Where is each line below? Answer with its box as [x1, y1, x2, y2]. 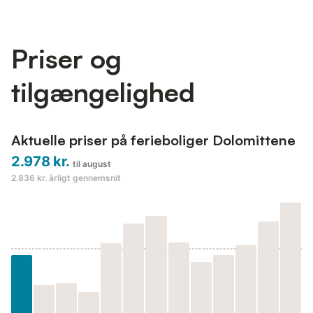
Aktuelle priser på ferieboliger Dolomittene [11, 131, 296, 150]
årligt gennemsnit [49, 173, 121, 184]
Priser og [11, 41, 122, 75]
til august [72, 159, 111, 170]
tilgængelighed [11, 75, 195, 108]
